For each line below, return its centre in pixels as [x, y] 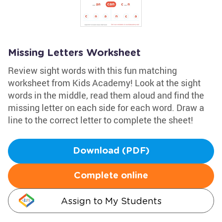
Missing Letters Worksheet [74, 53]
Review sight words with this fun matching [92, 70]
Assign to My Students [111, 201]
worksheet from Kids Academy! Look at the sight [104, 83]
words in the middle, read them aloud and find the [106, 95]
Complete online [111, 176]
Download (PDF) [111, 151]
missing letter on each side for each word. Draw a [106, 108]
